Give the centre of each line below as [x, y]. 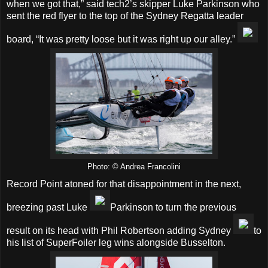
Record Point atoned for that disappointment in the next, [124, 184]
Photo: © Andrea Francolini [134, 167]
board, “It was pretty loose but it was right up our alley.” [122, 39]
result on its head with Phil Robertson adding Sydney [120, 231]
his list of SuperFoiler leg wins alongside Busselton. [116, 243]
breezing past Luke [48, 208]
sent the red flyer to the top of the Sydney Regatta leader [125, 16]
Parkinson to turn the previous [173, 208]
